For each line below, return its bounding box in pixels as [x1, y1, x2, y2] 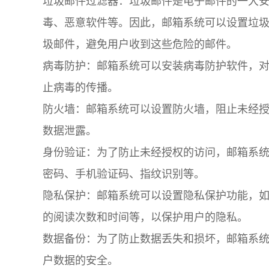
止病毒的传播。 [43, 79, 118, 95]
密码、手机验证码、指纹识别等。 [43, 165, 205, 181]
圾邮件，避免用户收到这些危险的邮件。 [43, 35, 237, 52]
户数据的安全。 [43, 252, 118, 268]
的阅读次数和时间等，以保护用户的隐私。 [43, 208, 248, 225]
